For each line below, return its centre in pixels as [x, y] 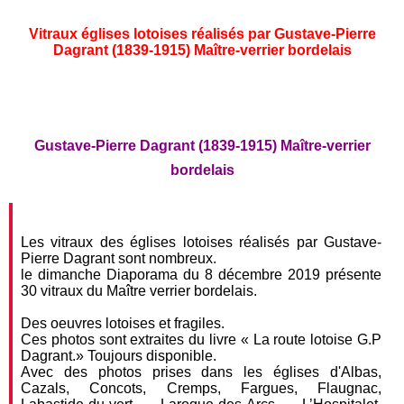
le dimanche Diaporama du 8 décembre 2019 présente [201, 275]
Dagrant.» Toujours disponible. [119, 356]
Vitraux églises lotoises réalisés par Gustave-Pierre [202, 34]
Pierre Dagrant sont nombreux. [119, 258]
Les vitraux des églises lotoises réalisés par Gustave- [201, 242]
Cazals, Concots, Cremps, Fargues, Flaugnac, [201, 388]
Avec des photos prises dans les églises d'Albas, [201, 372]
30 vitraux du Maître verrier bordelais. [139, 291]
